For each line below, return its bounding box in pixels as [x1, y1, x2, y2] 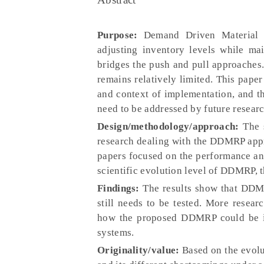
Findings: [97, 183, 140, 194]
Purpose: [97, 29, 138, 41]
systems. [97, 227, 134, 238]
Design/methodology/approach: [97, 121, 239, 132]
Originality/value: [97, 245, 180, 256]
